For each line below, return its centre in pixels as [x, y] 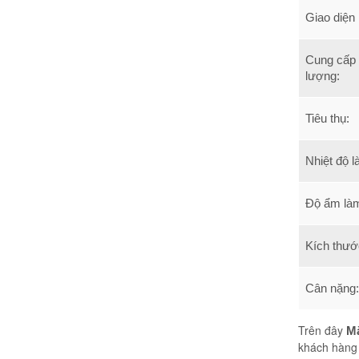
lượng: [323, 76]
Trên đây [322, 330]
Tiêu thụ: [327, 118]
